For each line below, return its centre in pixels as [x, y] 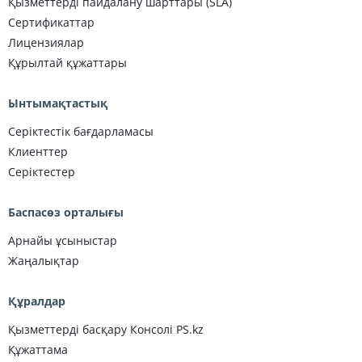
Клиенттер [38, 152]
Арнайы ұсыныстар [63, 240]
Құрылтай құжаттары [67, 63]
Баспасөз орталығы [66, 212]
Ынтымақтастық [58, 103]
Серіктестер [42, 172]
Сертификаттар [51, 22]
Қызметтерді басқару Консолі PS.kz [106, 329]
